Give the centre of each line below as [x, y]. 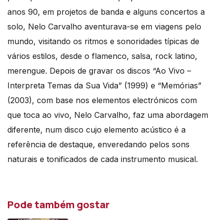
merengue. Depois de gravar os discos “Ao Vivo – [99, 70]
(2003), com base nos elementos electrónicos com [102, 100]
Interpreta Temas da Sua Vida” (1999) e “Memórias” [104, 85]
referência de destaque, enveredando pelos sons [98, 144]
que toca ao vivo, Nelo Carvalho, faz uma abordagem [108, 115]
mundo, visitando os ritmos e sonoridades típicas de [103, 41]
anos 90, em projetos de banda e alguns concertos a [106, 12]
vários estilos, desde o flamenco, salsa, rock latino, [102, 56]
